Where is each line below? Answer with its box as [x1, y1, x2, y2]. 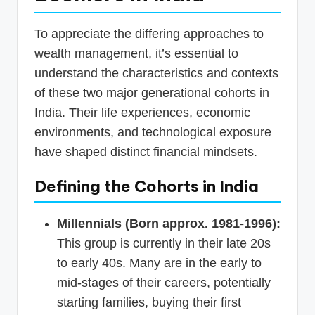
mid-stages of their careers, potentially [57, 276, 271, 290]
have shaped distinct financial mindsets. [34, 145, 257, 160]
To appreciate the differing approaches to [34, 27, 264, 41]
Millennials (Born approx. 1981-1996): [57, 217, 281, 231]
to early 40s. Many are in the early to [57, 256, 262, 271]
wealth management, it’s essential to [34, 46, 238, 61]
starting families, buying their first [57, 295, 241, 310]
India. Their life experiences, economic [34, 105, 250, 120]
